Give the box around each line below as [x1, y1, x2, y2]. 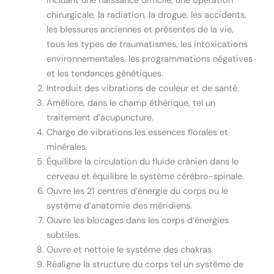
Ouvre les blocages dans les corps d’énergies [46, 214, 229, 226]
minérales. [46, 141, 88, 153]
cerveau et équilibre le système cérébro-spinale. [46, 170, 245, 182]
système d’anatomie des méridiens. [46, 199, 193, 212]
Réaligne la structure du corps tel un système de [46, 258, 244, 270]
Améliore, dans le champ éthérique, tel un [46, 97, 216, 109]
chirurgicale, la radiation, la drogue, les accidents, [46, 9, 247, 21]
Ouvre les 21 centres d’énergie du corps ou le [46, 185, 229, 197]
